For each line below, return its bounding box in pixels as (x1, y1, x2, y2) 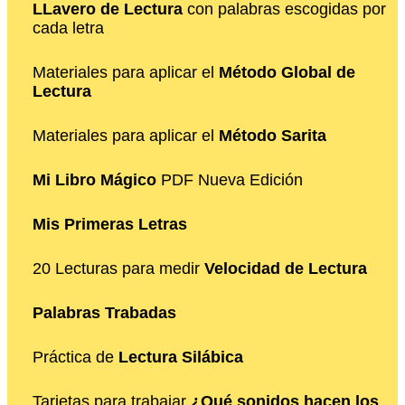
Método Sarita (219, 127, 326, 146)
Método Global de (219, 63, 355, 82)
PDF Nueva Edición (156, 171, 303, 190)
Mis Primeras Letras (33, 215, 187, 234)
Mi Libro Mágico (33, 171, 156, 190)
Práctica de (33, 348, 118, 367)
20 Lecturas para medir (33, 259, 204, 278)
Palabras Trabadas (33, 304, 176, 323)
